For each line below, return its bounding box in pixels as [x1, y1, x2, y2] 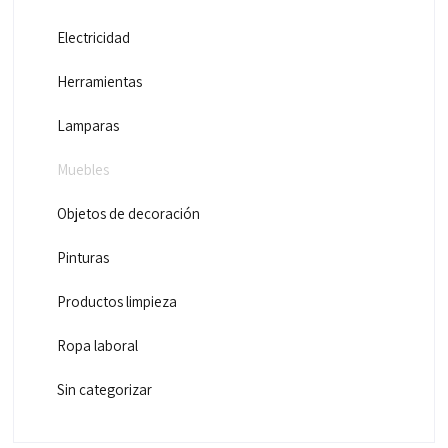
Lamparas [56, 116, 119, 136]
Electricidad [56, 28, 130, 48]
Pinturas [56, 248, 109, 268]
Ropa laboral [56, 336, 138, 356]
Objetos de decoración [56, 204, 200, 224]
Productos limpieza [56, 292, 177, 312]
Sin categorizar [56, 380, 152, 400]
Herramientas [56, 72, 142, 92]
